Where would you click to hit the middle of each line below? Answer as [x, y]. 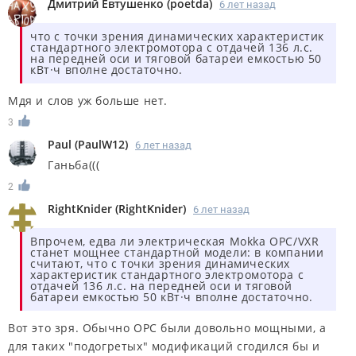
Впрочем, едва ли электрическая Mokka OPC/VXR [175, 242]
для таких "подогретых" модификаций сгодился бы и [164, 346]
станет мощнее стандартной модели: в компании [177, 253]
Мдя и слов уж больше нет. [88, 101]
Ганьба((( [74, 165]
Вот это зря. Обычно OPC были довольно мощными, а [167, 328]
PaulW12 [101, 145]
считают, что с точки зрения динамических [161, 264]
